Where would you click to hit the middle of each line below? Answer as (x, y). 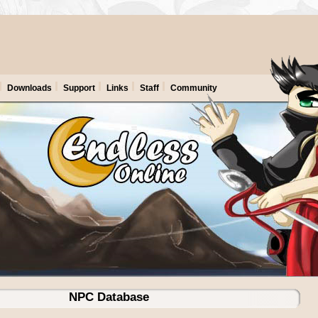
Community (194, 88)
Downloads (29, 88)
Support (79, 88)
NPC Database (109, 297)
